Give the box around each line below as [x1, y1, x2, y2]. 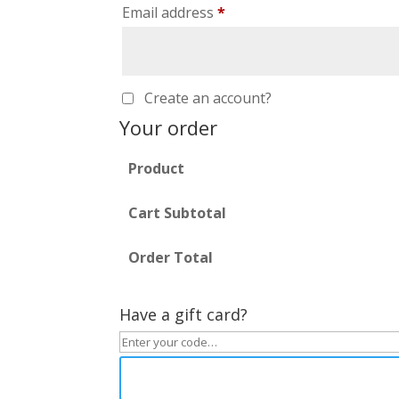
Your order [119, 113, 218, 141]
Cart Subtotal [127, 202, 226, 223]
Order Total [127, 247, 213, 267]
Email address [122, 2, 218, 22]
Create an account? [144, 87, 273, 108]
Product [127, 158, 184, 178]
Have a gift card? [119, 303, 248, 325]
